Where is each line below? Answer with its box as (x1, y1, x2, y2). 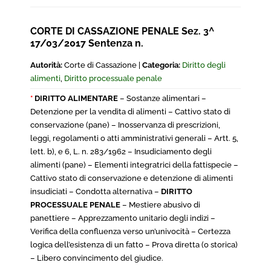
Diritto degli (182, 60, 226, 70)
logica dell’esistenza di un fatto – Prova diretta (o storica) (30, 240, 238, 249)
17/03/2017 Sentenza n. (30, 38, 143, 49)
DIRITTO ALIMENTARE (33, 94, 118, 103)
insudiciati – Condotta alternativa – (30, 187, 161, 196)
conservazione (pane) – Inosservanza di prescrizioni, (30, 120, 220, 129)
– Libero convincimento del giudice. (30, 253, 163, 263)
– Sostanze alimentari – (118, 94, 206, 103)
